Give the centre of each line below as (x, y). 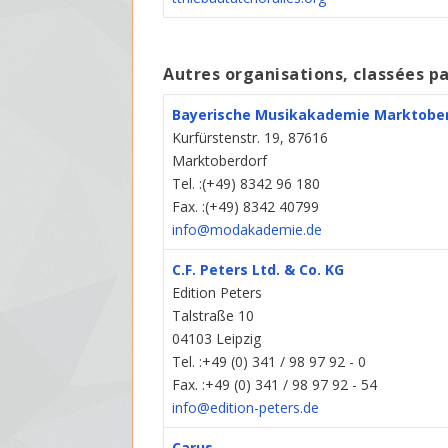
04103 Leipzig (217, 339)
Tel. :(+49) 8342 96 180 (246, 184)
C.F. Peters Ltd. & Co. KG (258, 270)
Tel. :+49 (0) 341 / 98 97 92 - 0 (269, 362)
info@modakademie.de (247, 230)
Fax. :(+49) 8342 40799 (246, 207)
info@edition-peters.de (246, 408)
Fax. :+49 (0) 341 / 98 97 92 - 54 (275, 385)
